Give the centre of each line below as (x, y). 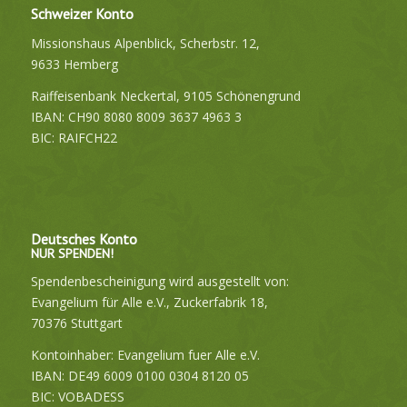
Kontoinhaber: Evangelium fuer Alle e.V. (145, 355)
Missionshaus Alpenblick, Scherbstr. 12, (145, 43)
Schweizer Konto (82, 13)
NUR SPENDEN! (72, 253)
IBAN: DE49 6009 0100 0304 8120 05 (139, 376)
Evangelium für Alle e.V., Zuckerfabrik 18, (149, 303)
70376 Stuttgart (76, 323)
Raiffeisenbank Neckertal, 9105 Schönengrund (165, 95)
